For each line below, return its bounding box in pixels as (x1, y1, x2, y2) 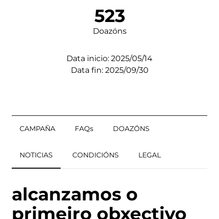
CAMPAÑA (20, 124, 55, 133)
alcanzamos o (12, 183, 138, 205)
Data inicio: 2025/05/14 (66, 53, 153, 63)
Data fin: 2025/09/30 (70, 65, 149, 75)
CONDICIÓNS (72, 150, 119, 159)
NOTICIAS (20, 150, 53, 159)
